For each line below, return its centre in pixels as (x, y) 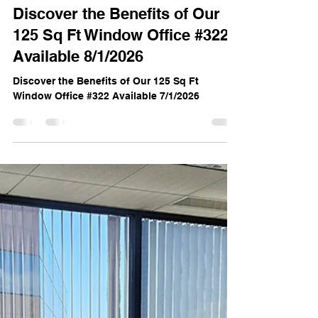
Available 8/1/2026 (78, 124)
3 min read (104, 53)
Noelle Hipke (68, 40)
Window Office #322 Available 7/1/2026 (106, 164)
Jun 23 (56, 53)
